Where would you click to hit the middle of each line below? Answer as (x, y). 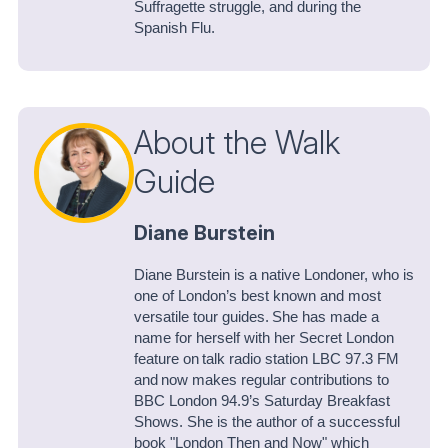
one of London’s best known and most (257, 295)
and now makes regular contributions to (261, 379)
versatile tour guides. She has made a (256, 316)
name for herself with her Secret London (264, 337)
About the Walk (237, 143)
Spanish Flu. (174, 28)
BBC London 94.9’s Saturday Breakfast (262, 400)
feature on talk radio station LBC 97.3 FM (266, 358)
